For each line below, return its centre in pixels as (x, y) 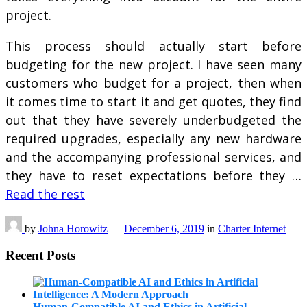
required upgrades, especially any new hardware (153, 139)
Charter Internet (252, 229)
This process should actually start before (153, 46)
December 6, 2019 (164, 229)
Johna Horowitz (73, 229)
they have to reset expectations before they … (153, 176)
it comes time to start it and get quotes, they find (153, 102)
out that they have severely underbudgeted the (153, 120)
